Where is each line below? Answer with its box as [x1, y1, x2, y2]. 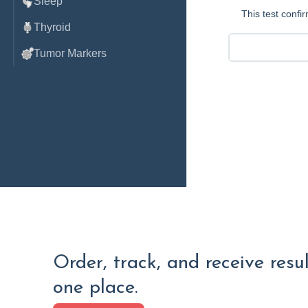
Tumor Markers [34, 47, 107, 59]
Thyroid [34, 21, 71, 33]
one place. [53, 278, 137, 298]
